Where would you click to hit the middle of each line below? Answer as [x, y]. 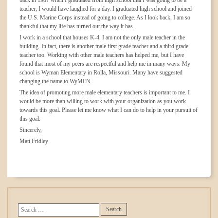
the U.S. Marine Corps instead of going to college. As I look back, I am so [105, 18]
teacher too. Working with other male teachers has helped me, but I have [102, 55]
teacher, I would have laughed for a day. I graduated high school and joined [106, 9]
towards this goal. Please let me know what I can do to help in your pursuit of [109, 110]
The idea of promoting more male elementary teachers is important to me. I [105, 92]
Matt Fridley [34, 141]
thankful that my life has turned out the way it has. [77, 26]
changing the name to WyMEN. [56, 81]
